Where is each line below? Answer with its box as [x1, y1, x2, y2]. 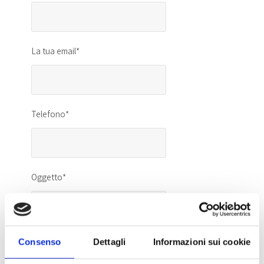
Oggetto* [31, 171, 67, 183]
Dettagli [93, 236, 126, 247]
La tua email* [31, 45, 80, 57]
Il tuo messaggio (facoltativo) [31, 234, 139, 246]
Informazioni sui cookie [153, 236, 250, 247]
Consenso [18, 236, 61, 247]
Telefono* [31, 108, 70, 120]
